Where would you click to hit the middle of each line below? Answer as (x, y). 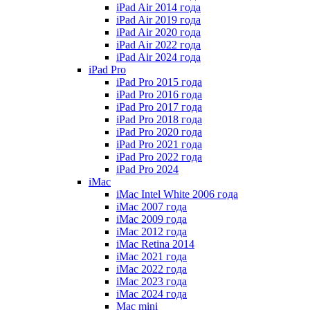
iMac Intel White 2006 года (177, 194)
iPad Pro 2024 (147, 169)
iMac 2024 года (152, 294)
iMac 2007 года (152, 207)
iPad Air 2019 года (158, 20)
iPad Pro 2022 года (159, 157)
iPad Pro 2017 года (159, 107)
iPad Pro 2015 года (159, 82)
